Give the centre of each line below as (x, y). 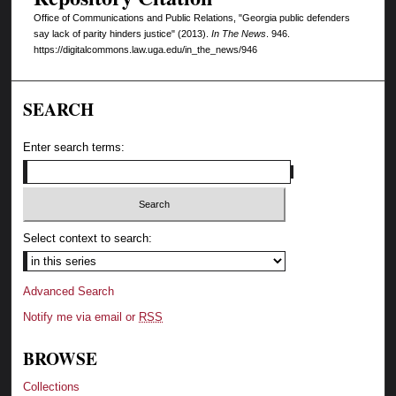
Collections (52, 386)
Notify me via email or (81, 316)
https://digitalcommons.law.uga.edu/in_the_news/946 (145, 49)
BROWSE (61, 358)
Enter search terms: (74, 148)
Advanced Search (69, 291)
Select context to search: (88, 238)
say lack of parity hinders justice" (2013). (122, 33)
